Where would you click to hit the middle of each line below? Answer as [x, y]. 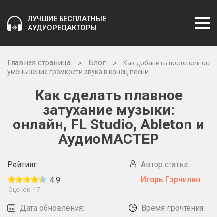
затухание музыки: [108, 110]
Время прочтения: [173, 208]
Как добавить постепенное [166, 63]
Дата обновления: [52, 208]
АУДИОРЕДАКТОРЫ [62, 27]
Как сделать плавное [108, 95]
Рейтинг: [23, 164]
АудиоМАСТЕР [108, 139]
